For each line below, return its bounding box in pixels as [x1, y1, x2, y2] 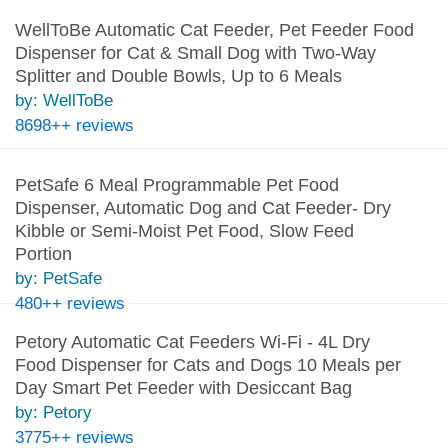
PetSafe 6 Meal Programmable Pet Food [14, 174, 339, 195]
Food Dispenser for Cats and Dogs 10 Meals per [14, 354, 401, 375]
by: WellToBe [14, 90, 113, 110]
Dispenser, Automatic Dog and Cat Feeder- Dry [14, 197, 391, 218]
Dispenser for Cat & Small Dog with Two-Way [14, 42, 376, 63]
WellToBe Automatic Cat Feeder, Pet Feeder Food [14, 19, 414, 40]
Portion [14, 243, 72, 264]
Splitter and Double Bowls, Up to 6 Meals [14, 65, 342, 86]
